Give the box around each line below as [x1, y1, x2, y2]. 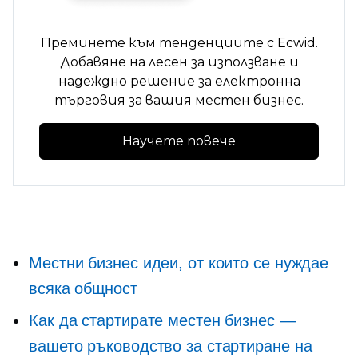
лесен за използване [148, 54, 286, 70]
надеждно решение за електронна [58, 74, 300, 89]
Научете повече [122, 133, 236, 149]
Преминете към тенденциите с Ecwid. [40, 35, 318, 51]
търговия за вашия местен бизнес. [54, 93, 304, 109]
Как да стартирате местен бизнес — [29, 312, 296, 329]
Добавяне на [59, 54, 149, 70]
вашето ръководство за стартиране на [29, 337, 312, 355]
